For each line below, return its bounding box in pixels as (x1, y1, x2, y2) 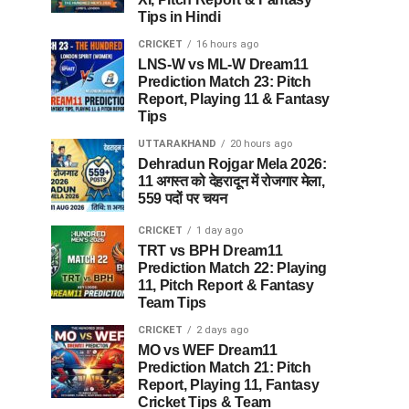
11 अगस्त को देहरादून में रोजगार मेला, (138, 173, 325, 190)
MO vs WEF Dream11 (138, 342, 278, 359)
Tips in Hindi (138, 9, 221, 26)
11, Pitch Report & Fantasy (138, 278, 314, 294)
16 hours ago (196, 38, 258, 51)
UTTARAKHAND (138, 138, 216, 151)
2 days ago (196, 324, 248, 337)
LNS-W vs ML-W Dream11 (138, 57, 309, 73)
